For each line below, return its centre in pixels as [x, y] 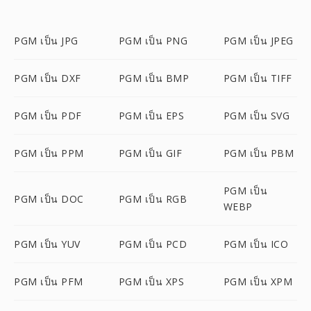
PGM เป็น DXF [48, 78]
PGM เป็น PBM [259, 153]
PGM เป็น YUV [47, 244]
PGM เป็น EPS [151, 116]
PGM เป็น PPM [49, 153]
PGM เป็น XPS [151, 281]
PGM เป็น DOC [49, 199]
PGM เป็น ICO [256, 244]
